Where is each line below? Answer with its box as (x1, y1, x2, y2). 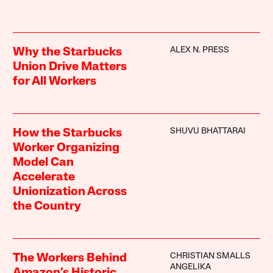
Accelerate (13, 171, 76, 184)
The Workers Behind (13, 252, 127, 265)
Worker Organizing (13, 142, 120, 155)
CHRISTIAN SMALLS (169, 252, 250, 261)
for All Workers (13, 76, 97, 88)
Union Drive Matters (13, 61, 127, 74)
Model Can (13, 157, 74, 169)
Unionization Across (13, 186, 127, 199)
